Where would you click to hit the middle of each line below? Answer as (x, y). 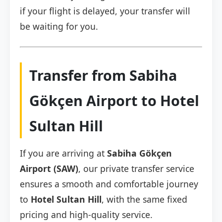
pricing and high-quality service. (86, 215)
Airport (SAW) (49, 169)
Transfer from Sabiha (103, 75)
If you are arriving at (63, 153)
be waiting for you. (59, 27)
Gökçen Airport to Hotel (114, 101)
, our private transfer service (136, 169)
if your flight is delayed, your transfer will (105, 11)
